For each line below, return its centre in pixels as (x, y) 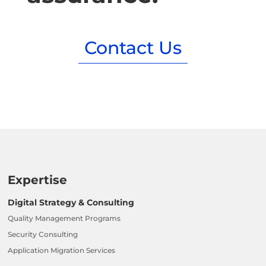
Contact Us (133, 48)
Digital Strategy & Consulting (71, 202)
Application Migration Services (62, 250)
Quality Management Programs (64, 218)
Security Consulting (43, 234)
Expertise (38, 180)
